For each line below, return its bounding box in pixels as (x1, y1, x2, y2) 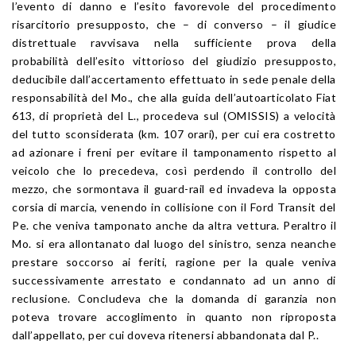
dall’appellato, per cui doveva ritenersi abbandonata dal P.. (12, 327, 319, 342)
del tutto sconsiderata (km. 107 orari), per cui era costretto (12, 126, 336, 141)
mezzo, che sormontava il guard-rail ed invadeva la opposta (12, 181, 336, 195)
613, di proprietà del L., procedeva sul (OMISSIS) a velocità (12, 108, 336, 122)
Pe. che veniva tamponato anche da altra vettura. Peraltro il (12, 218, 336, 232)
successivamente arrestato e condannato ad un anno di (12, 273, 336, 287)
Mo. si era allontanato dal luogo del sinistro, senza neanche (12, 236, 336, 250)
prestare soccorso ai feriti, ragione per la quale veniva (12, 254, 336, 269)
